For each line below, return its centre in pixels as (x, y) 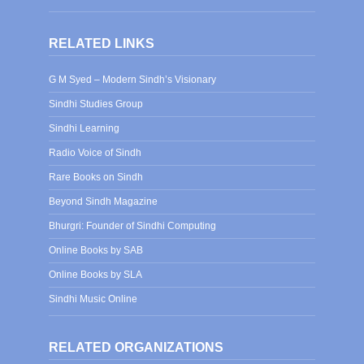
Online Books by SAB (96, 250)
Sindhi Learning (84, 128)
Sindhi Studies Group (96, 104)
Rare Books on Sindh (96, 177)
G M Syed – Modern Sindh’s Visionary (132, 79)
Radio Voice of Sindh (95, 152)
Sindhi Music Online (93, 299)
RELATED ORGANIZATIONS (136, 347)
